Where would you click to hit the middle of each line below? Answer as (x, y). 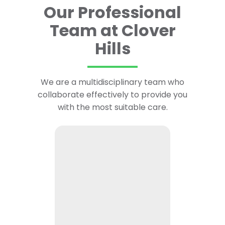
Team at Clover (113, 31)
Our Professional (113, 13)
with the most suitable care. (113, 107)
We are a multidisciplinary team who (113, 82)
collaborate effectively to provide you (113, 95)
